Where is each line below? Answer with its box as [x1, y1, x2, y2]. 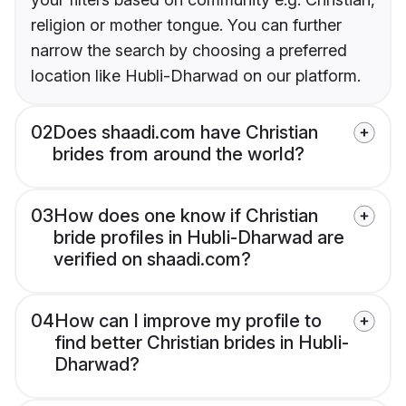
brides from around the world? [53, 143, 304, 166]
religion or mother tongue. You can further [31, 15, 342, 35]
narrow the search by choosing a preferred [31, 41, 347, 61]
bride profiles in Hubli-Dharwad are [53, 227, 344, 249]
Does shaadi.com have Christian [53, 121, 318, 144]
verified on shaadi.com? [53, 248, 251, 271]
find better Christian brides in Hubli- [54, 332, 349, 354]
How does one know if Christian [53, 205, 318, 227]
